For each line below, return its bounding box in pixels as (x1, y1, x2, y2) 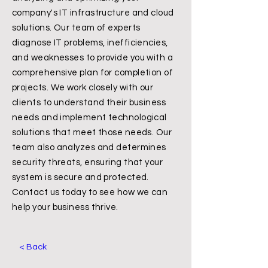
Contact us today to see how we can (12, 188, 168, 197)
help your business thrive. (12, 203, 118, 212)
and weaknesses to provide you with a (12, 53, 173, 62)
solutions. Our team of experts (12, 23, 141, 32)
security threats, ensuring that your (12, 158, 163, 167)
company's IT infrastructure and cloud (12, 8, 174, 17)
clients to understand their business (12, 98, 166, 107)
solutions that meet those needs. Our (12, 128, 172, 137)
